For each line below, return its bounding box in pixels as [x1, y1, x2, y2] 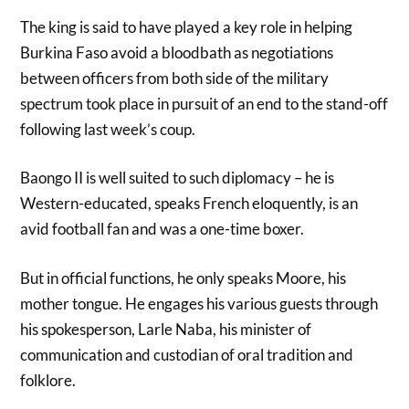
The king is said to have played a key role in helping [20, 16, 353, 37]
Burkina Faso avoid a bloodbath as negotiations [20, 42, 334, 62]
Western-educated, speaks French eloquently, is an [20, 194, 359, 214]
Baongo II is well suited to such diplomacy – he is [20, 168, 335, 188]
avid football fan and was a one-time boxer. [20, 219, 305, 239]
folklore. [20, 370, 77, 390]
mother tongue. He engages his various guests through [20, 293, 379, 313]
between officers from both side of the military [20, 68, 330, 88]
